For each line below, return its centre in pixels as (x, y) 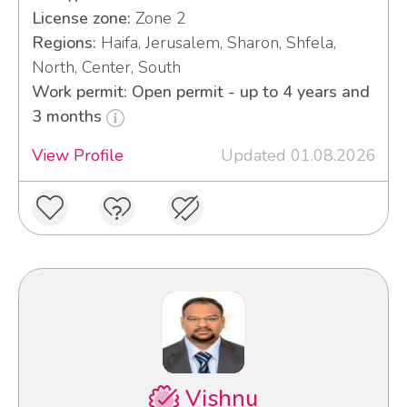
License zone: (81, 19)
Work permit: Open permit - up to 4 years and (200, 92)
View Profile (77, 156)
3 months (69, 117)
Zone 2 (158, 19)
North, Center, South (106, 68)
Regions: (64, 43)
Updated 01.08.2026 (298, 156)
